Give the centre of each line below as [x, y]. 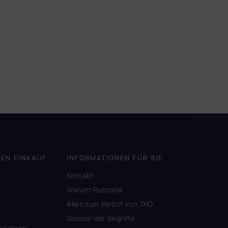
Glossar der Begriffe [101, 218]
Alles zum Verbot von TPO [110, 204]
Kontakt [80, 175]
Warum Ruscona [95, 189]
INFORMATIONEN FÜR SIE [115, 158]
